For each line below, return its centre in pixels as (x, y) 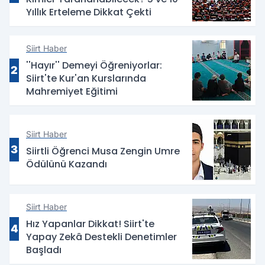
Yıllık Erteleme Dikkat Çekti (89, 12)
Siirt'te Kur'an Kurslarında (86, 79)
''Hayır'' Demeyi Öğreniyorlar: (94, 66)
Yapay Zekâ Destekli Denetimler (101, 237)
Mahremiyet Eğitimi (72, 92)
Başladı (44, 250)
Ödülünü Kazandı (67, 164)
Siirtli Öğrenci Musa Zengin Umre (103, 151)
